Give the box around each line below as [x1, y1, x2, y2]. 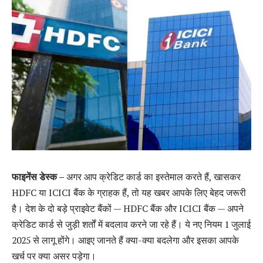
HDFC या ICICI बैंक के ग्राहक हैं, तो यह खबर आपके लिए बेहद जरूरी [12, 186, 246, 199]
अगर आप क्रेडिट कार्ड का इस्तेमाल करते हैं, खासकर [66, 170, 241, 183]
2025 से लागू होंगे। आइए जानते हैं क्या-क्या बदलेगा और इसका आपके [12, 233, 239, 247]
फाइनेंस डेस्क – [12, 170, 66, 183]
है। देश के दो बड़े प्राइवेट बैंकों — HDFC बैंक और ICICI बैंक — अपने [12, 201, 244, 215]
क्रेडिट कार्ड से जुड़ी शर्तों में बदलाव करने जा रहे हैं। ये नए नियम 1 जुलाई [12, 217, 251, 231]
